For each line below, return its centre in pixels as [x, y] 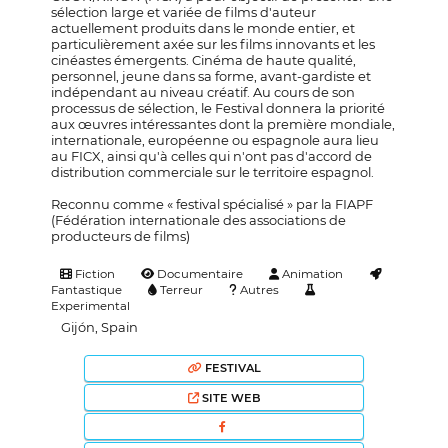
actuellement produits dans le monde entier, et [203, 27]
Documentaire [198, 273]
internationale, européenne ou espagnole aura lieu [215, 139]
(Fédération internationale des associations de [199, 219]
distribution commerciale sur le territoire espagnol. [213, 171]
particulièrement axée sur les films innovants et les [213, 43]
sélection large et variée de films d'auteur [184, 11]
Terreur [180, 289]
